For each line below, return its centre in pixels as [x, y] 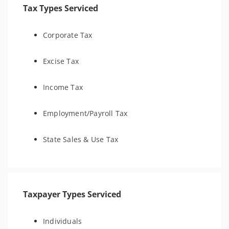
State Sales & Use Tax [81, 139]
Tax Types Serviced [61, 8]
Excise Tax [61, 61]
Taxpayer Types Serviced [72, 194]
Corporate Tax [68, 35]
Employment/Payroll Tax [85, 113]
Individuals [63, 221]
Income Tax [63, 87]
